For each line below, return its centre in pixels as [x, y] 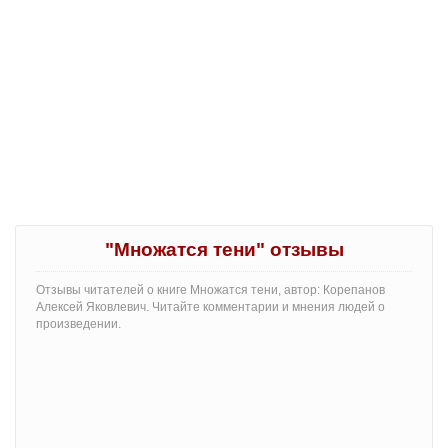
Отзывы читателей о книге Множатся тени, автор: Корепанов [210, 289]
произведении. [78, 323]
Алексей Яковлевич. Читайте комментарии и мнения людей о [210, 306]
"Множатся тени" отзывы [224, 249]
